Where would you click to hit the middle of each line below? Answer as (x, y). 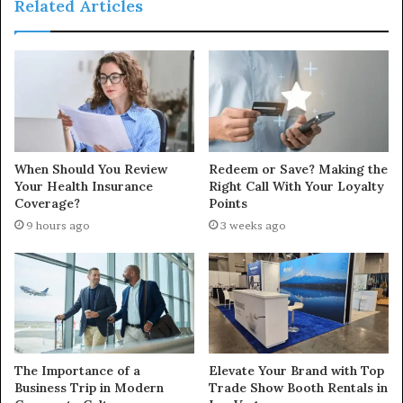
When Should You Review (91, 169)
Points (228, 203)
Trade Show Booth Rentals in (298, 388)
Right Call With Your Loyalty (296, 186)
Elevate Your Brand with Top (296, 371)
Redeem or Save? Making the (298, 169)
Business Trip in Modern (89, 388)
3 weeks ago (253, 225)
